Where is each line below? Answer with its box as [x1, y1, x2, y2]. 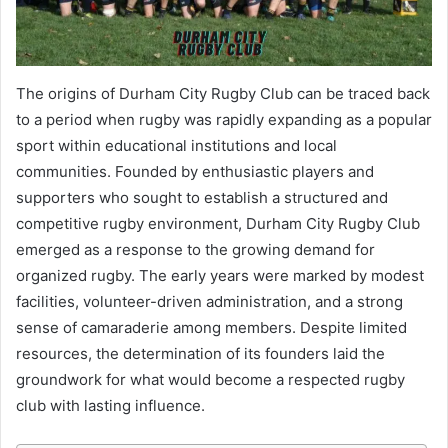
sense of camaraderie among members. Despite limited [16, 317, 407, 337]
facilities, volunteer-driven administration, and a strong [16, 291, 403, 311]
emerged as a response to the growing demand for [16, 239, 375, 259]
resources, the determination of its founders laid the [16, 343, 385, 363]
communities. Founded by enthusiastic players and [16, 161, 374, 181]
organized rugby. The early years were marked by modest [16, 265, 424, 285]
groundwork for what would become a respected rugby [16, 369, 405, 389]
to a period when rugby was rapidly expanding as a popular [16, 109, 432, 129]
